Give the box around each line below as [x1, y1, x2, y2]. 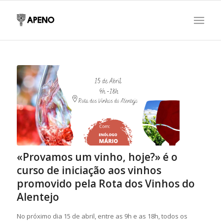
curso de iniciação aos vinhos [16, 163, 161, 178]
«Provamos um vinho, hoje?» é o [16, 150, 178, 164]
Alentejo [16, 190, 59, 204]
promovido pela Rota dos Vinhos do [16, 177, 195, 191]
